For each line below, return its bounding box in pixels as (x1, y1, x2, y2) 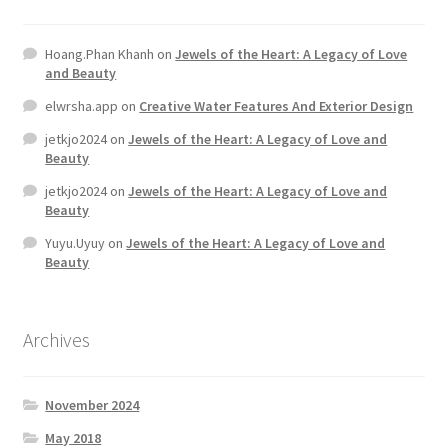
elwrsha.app (45, 96, 119, 115)
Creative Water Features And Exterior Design (139, 96, 414, 115)
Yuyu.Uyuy (45, 233, 106, 252)
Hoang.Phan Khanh (45, 44, 155, 63)
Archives (22, 326, 90, 352)
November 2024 (45, 396, 140, 415)
